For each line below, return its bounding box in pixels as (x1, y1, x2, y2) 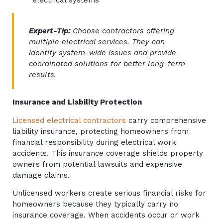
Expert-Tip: (29, 26, 73, 35)
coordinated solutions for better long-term (29, 59, 185, 68)
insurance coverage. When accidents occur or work (12, 210, 200, 220)
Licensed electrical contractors (12, 115, 126, 125)
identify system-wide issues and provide (29, 48, 176, 57)
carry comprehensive (126, 115, 206, 125)
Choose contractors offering (73, 26, 174, 35)
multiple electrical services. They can (29, 37, 165, 46)
